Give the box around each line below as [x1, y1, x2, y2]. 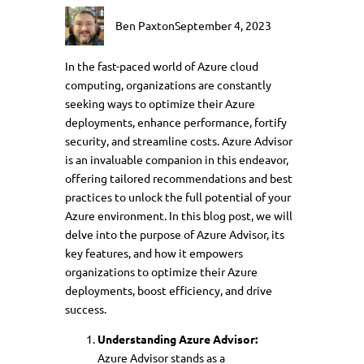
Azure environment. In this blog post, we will [65, 207, 292, 223]
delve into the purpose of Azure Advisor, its [65, 226, 284, 241]
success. [65, 301, 106, 316]
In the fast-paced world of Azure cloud [65, 58, 258, 73]
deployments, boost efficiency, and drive [65, 282, 272, 297]
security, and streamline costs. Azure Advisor [65, 132, 292, 148]
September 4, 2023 [175, 18, 271, 33]
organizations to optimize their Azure [65, 263, 258, 279]
